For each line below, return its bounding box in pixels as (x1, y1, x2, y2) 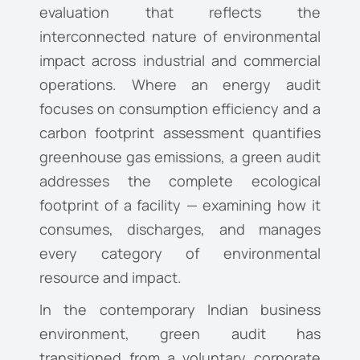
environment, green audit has (39, 324, 321, 344)
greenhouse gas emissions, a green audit (39, 147, 321, 167)
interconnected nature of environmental (39, 27, 321, 47)
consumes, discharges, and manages (39, 219, 321, 239)
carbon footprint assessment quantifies (39, 123, 321, 143)
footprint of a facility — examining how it (39, 195, 321, 215)
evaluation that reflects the (39, 2, 321, 22)
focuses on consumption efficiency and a (39, 99, 321, 119)
